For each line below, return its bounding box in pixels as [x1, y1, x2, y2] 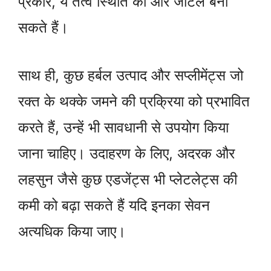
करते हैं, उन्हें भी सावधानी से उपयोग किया [18, 119, 229, 137]
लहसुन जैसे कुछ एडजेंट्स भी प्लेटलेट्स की [18, 171, 237, 189]
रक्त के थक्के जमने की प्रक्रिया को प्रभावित [18, 93, 250, 111]
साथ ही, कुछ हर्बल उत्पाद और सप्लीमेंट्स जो [18, 67, 243, 85]
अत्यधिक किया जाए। [18, 223, 126, 241]
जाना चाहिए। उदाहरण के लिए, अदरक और [18, 145, 235, 163]
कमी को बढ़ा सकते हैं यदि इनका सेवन [18, 197, 210, 215]
